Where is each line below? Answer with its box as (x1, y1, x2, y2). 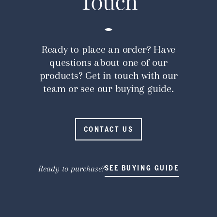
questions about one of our (49, 56, 168, 69)
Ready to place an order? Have (41, 43, 176, 56)
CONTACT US (83, 125, 134, 134)
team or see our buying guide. (43, 82, 174, 95)
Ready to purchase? (38, 164, 105, 174)
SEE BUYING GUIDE (104, 164, 179, 173)
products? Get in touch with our (39, 69, 178, 82)
